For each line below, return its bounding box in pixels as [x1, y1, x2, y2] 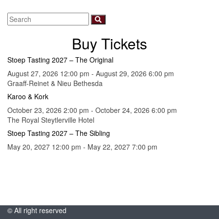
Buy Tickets [72, 33, 147, 54]
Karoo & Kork [7, 91, 48, 101]
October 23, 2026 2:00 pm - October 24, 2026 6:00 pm [7, 105, 177, 115]
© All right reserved [7, 205, 66, 215]
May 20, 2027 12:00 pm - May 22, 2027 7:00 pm [7, 142, 157, 152]
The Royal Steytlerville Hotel [7, 115, 94, 125]
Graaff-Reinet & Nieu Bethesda [7, 78, 103, 88]
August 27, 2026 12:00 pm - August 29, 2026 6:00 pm [7, 68, 174, 78]
